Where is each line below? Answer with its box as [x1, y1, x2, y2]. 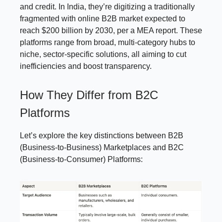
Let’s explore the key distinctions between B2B [20, 131, 183, 140]
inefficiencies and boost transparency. [20, 61, 152, 70]
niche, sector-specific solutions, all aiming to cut [20, 50, 186, 58]
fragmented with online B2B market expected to [20, 14, 185, 23]
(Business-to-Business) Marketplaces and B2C [20, 143, 184, 152]
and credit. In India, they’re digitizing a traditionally [20, 2, 195, 11]
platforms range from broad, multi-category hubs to [20, 38, 195, 47]
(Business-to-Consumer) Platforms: [20, 155, 143, 164]
